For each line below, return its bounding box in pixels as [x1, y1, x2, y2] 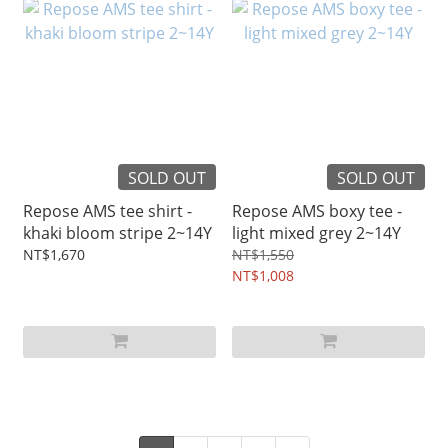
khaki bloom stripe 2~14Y [23, 222, 212, 245]
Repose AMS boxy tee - [232, 200, 402, 223]
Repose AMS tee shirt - [23, 200, 192, 223]
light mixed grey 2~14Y [232, 222, 401, 245]
